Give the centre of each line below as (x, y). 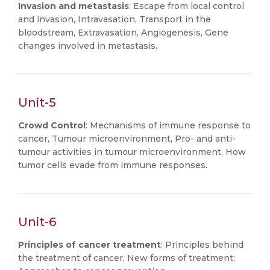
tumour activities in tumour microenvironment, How (132, 152)
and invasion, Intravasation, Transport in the (115, 19)
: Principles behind (202, 245)
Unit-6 (37, 222)
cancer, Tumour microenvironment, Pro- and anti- (127, 139)
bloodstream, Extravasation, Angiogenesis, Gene (123, 33)
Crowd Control (52, 125)
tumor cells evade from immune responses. (113, 165)
